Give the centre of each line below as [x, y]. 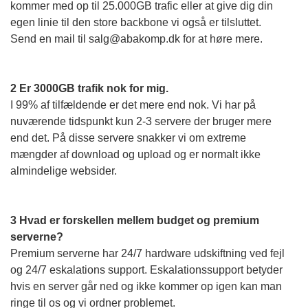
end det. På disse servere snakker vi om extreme [128, 138]
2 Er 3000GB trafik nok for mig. [91, 88]
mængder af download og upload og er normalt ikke [135, 154]
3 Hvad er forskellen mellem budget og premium [135, 220]
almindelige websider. [64, 171]
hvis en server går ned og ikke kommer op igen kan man [146, 286]
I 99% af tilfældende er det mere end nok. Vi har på [133, 105]
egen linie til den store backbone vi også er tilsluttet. [136, 22]
